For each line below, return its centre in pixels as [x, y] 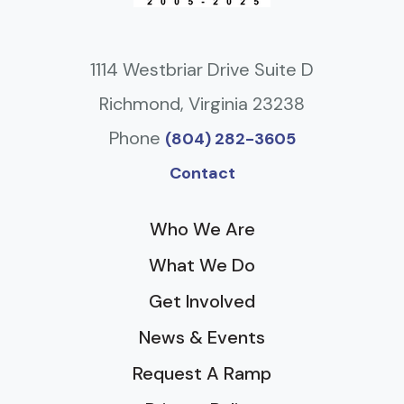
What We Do [202, 265]
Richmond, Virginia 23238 [202, 104]
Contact [202, 173]
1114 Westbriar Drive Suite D [202, 69]
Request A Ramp [202, 373]
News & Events [202, 337]
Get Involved [202, 301]
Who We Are [202, 229]
